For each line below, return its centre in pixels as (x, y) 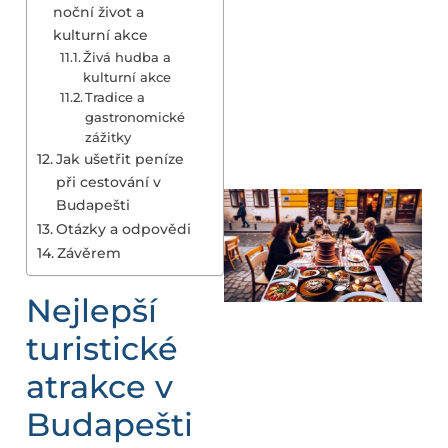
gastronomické (135, 116)
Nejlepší (91, 310)
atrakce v (99, 386)
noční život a (98, 11)
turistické (102, 348)
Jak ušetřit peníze (119, 158)
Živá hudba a (127, 56)
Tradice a (115, 96)
